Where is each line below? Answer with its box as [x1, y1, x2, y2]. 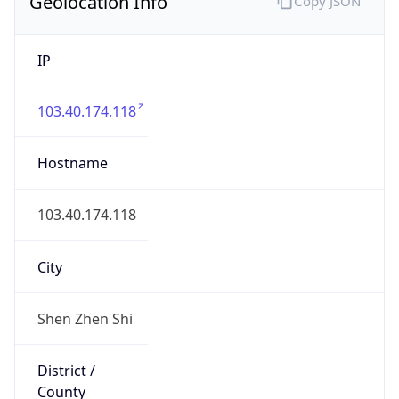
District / [37, 361, 95, 381]
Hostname [37, 153, 108, 174]
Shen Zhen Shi [37, 308, 133, 329]
